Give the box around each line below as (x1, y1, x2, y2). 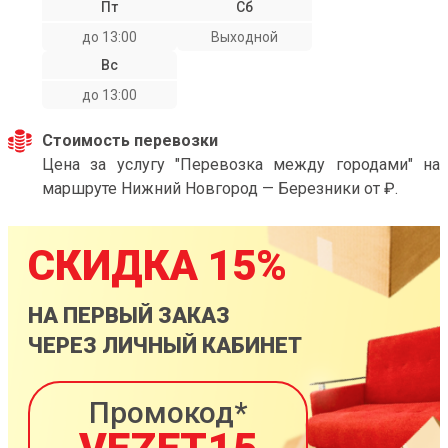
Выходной (211, 29, 278, 45)
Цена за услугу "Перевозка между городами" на (42, 155, 440, 174)
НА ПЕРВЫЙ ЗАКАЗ (28, 303, 230, 328)
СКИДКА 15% (28, 241, 287, 290)
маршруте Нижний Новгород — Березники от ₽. (42, 179, 398, 198)
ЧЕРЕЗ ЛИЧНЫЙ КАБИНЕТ (28, 333, 302, 358)
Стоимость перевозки (42, 131, 218, 150)
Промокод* (88, 395, 248, 430)
